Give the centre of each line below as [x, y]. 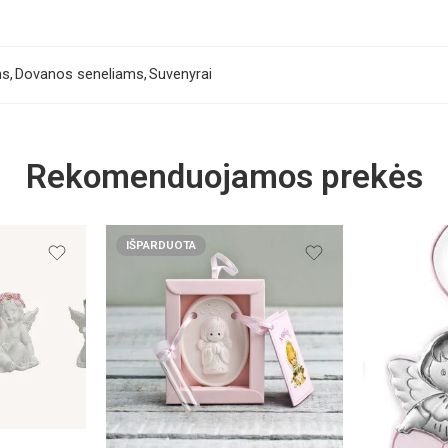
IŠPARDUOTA [161, 245]
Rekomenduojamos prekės [224, 177]
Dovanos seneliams [79, 75]
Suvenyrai [180, 75]
